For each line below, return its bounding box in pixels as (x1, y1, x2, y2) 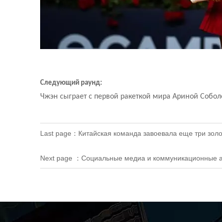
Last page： (40, 129, 78, 137)
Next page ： (40, 154, 81, 163)
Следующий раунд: (40, 79, 102, 87)
